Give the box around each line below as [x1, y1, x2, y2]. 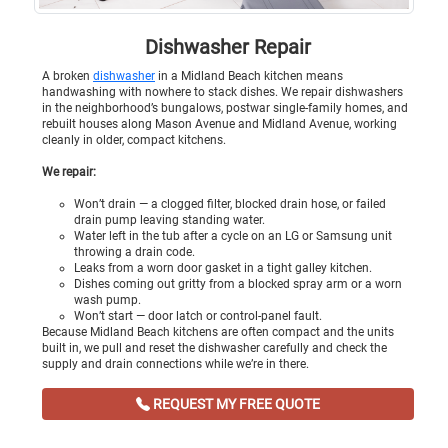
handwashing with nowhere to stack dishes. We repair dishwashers [42, 85, 403, 100]
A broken [42, 69, 93, 84]
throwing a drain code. [74, 245, 195, 260]
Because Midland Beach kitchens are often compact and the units [42, 325, 394, 340]
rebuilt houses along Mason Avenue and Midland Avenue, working [42, 117, 397, 132]
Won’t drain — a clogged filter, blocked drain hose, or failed [74, 197, 386, 212]
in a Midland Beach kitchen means [155, 69, 343, 84]
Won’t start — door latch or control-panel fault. [74, 309, 322, 324]
